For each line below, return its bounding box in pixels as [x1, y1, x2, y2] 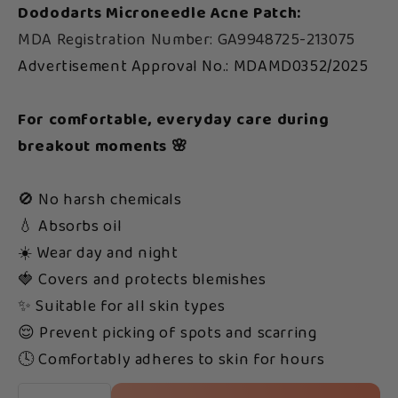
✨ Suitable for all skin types [18, 293, 226, 321]
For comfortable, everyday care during [18, 107, 330, 134]
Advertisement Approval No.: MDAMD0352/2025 [18, 53, 369, 81]
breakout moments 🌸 [18, 133, 188, 161]
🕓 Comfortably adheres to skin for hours [18, 346, 325, 374]
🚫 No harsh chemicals [18, 187, 182, 214]
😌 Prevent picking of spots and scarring [18, 320, 317, 347]
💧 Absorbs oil [18, 213, 123, 241]
